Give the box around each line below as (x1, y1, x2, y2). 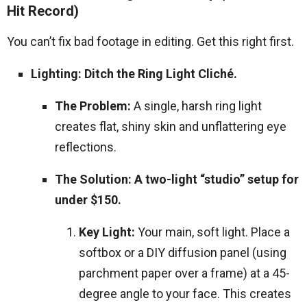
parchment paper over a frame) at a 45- (79, 266, 290, 280)
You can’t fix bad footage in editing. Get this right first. (7, 34, 294, 49)
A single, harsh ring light (131, 99, 262, 113)
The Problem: (55, 99, 131, 113)
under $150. (55, 193, 121, 207)
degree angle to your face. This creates (79, 286, 291, 301)
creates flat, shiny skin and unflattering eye (55, 119, 286, 134)
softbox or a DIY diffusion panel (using (79, 245, 286, 260)
